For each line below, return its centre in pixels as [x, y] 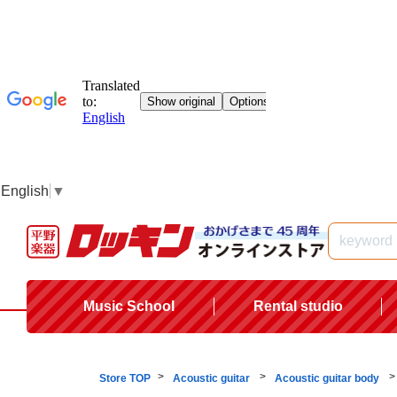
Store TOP [125, 378]
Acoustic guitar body [328, 378]
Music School [129, 306]
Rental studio [298, 306]
